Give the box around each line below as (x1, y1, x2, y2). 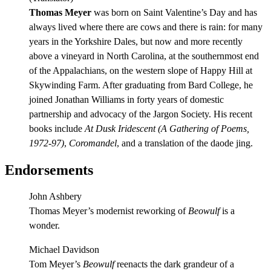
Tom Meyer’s (29, 258, 83, 269)
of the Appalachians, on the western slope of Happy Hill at (29, 65, 252, 76)
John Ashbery (29, 191, 82, 201)
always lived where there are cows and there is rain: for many (29, 22, 263, 33)
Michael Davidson (29, 244, 99, 255)
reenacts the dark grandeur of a (114, 258, 234, 269)
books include (29, 123, 85, 134)
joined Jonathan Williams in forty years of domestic (29, 94, 224, 105)
